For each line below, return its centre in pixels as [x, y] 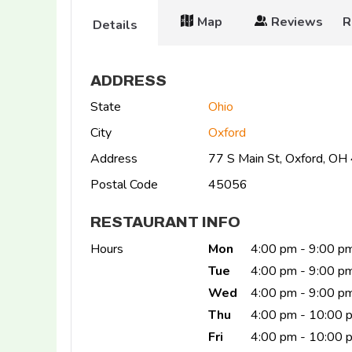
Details [115, 26]
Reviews [297, 22]
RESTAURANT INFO [165, 222]
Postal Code [124, 185]
